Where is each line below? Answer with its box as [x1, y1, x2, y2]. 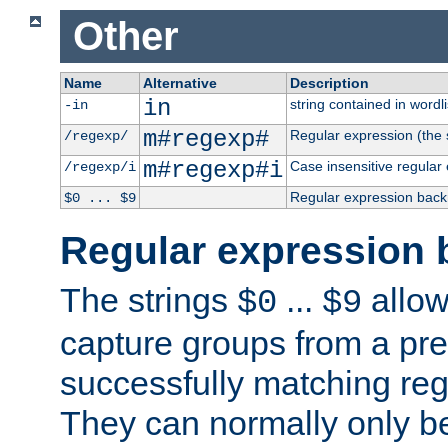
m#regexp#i [142, 156, 283, 184]
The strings [60, 280, 237, 319]
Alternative [142, 74, 217, 91]
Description [289, 74, 369, 91]
